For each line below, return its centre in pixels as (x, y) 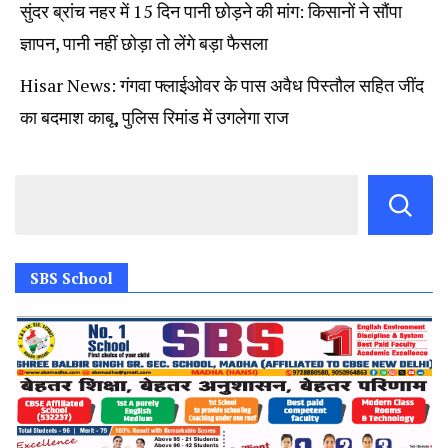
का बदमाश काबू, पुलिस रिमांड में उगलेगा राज (154, 117)
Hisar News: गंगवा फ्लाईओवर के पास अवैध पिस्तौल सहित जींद (222, 85)
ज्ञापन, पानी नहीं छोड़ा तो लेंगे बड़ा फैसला (144, 43)
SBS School (71, 278)
